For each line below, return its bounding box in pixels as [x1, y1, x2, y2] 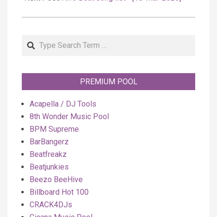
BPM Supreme [30, 124, 79, 134]
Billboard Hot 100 [30, 187, 89, 197]
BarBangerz [30, 137, 69, 146]
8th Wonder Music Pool [30, 112, 109, 121]
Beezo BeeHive [30, 175, 83, 184]
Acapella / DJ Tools [30, 99, 96, 108]
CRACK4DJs [30, 200, 72, 209]
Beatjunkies [30, 162, 69, 171]
